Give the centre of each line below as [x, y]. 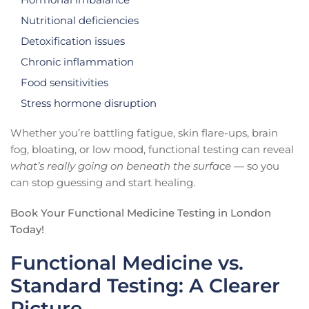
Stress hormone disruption [89, 103]
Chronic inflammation [77, 61]
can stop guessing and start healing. [103, 182]
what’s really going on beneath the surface [121, 166]
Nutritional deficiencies [80, 20]
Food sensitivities [64, 82]
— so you [255, 166]
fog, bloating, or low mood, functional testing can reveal [152, 149]
